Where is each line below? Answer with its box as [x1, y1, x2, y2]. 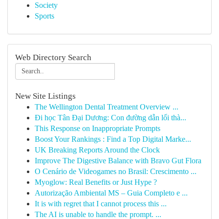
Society [35, 1, 58, 9]
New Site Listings [15, 91, 76, 101]
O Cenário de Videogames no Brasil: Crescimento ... [35, 167, 197, 175]
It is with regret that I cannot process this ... [35, 199, 167, 208]
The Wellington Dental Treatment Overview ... [35, 103, 178, 111]
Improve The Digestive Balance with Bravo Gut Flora [35, 156, 201, 165]
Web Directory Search [15, 53, 91, 62]
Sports [35, 12, 54, 20]
